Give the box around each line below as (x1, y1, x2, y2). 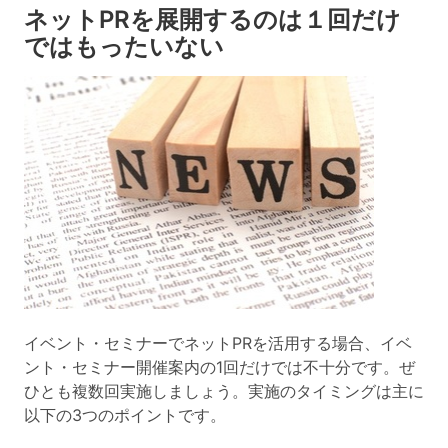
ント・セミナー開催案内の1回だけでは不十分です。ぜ (24, 357, 415, 378)
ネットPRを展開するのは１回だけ (24, 4, 401, 34)
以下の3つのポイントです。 (24, 405, 226, 426)
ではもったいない (24, 31, 224, 61)
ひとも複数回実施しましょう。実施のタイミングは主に (24, 381, 424, 402)
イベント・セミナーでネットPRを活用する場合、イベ (24, 333, 412, 354)
